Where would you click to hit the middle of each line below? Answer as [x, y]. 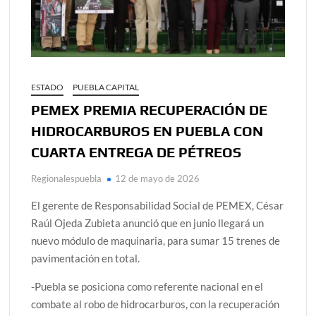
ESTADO [48, 87]
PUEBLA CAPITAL [106, 87]
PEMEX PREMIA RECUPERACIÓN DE [150, 109]
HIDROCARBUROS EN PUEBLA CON [147, 130]
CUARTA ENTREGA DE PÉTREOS [136, 152]
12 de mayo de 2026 [158, 178]
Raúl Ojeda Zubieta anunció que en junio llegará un [148, 223]
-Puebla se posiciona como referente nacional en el [147, 286]
